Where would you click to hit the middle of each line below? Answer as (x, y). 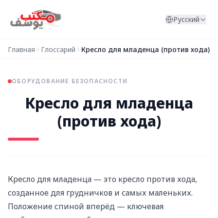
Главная (21, 49)
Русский (186, 19)
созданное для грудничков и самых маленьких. (100, 193)
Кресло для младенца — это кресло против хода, (102, 179)
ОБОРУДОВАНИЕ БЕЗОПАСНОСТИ (70, 81)
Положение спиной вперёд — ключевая (86, 206)
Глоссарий (58, 49)
